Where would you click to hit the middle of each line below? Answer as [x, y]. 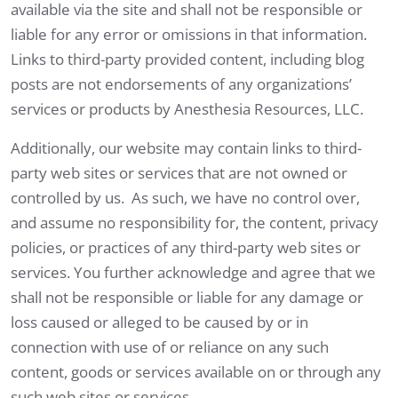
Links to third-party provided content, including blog [187, 59]
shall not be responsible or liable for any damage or [187, 297]
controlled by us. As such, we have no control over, [185, 197]
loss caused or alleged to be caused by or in [159, 322]
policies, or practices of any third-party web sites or [186, 247]
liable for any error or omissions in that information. [191, 34]
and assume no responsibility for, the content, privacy [195, 222]
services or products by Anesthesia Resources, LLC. [191, 108]
